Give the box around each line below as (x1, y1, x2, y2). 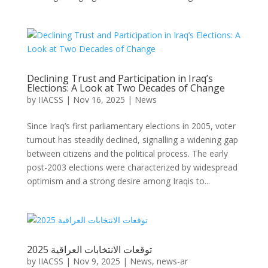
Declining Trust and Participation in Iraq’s (26, 72, 213, 85)
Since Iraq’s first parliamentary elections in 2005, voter (26, 120, 236, 132)
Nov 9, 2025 (72, 255, 120, 267)
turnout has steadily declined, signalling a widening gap (26, 134, 238, 145)
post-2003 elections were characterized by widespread (26, 162, 237, 173)
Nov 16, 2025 (72, 94, 125, 105)
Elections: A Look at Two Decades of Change (26, 81, 225, 95)
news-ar (156, 255, 188, 267)
